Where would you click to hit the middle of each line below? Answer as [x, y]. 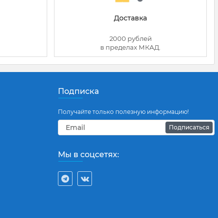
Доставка [130, 18]
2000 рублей [130, 39]
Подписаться [189, 127]
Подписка [78, 91]
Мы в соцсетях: [89, 155]
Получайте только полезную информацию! [123, 112]
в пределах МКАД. [130, 47]
